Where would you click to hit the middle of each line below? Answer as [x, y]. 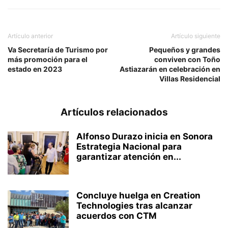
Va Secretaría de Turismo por [58, 49]
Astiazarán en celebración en [170, 69]
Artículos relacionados [114, 112]
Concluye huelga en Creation [138, 195]
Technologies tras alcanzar [134, 205]
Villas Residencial [190, 78]
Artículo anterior [30, 36]
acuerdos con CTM [117, 216]
